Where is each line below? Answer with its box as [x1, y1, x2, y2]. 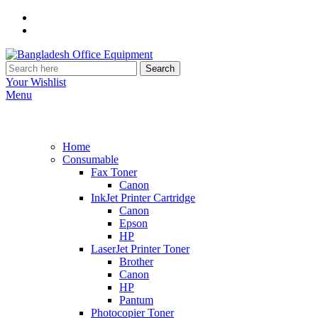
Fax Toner [91, 166, 137, 178]
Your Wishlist [6, 76, 66, 88]
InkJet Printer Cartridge [91, 192, 195, 204]
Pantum [119, 294, 153, 306]
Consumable [62, 153, 119, 165]
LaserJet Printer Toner [91, 243, 190, 255]
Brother [119, 256, 153, 268]
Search [146, 63, 175, 74]
